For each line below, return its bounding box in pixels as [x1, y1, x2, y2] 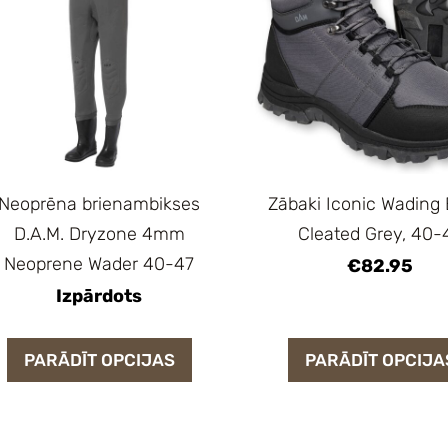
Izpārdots [56, 285, 143, 308]
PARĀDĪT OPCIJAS [23, 349, 175, 370]
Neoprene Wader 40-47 [4, 253, 195, 276]
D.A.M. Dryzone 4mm [13, 223, 185, 246]
